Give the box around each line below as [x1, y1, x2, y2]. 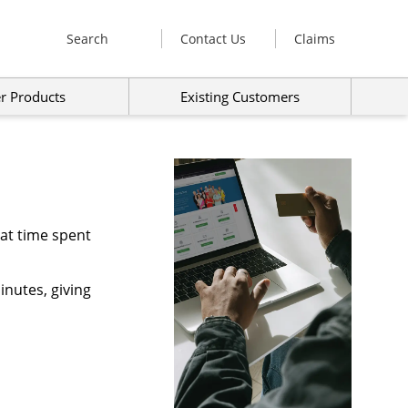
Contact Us [180, 29, 246, 47]
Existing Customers [180, 87, 301, 106]
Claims [294, 29, 335, 47]
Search [66, 29, 108, 47]
